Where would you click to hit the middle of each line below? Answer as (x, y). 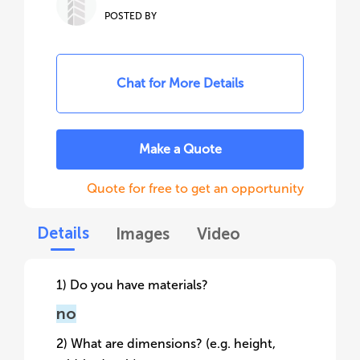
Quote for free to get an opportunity (195, 188)
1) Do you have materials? (132, 285)
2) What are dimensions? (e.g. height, (166, 344)
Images (143, 234)
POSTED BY (131, 16)
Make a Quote (180, 149)
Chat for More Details (180, 83)
